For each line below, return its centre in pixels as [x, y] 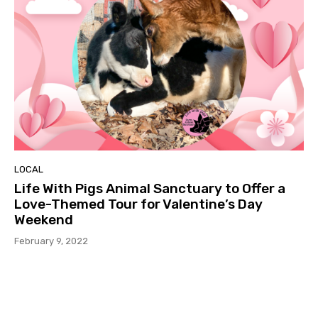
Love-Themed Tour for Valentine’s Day [138, 204]
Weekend [44, 219]
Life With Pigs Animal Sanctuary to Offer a [150, 188]
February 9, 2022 [51, 241]
